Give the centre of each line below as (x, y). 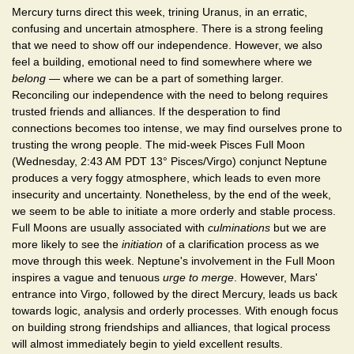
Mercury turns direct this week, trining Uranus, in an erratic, (160, 11)
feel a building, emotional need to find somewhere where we (162, 61)
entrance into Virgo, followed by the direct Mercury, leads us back (175, 294)
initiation (142, 244)
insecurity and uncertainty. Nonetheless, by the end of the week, (171, 194)
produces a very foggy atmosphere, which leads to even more (166, 177)
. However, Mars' (276, 277)
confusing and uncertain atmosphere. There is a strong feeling (168, 28)
